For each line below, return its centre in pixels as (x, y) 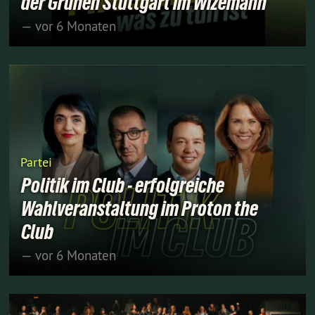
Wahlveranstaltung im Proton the (140, 208)
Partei (36, 162)
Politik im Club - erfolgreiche (123, 185)
